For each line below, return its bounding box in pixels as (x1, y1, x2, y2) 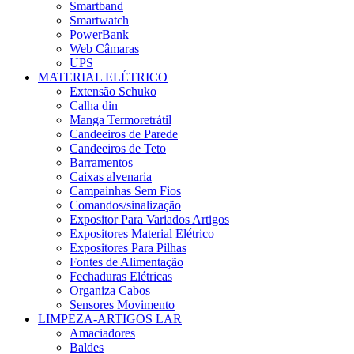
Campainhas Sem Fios (70, 183, 181, 198)
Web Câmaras (70, 41, 139, 55)
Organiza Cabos (70, 283, 150, 297)
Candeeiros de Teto (70, 141, 166, 155)
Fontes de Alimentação (70, 254, 183, 269)
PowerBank (70, 27, 129, 41)
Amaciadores (70, 326, 135, 340)
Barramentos (70, 155, 133, 169)
